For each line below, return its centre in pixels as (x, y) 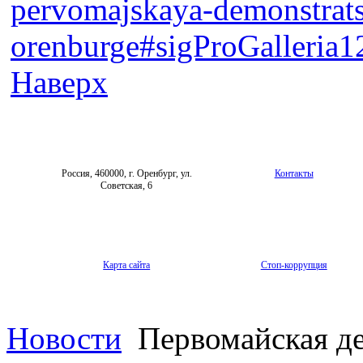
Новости (64, 339)
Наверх (59, 83)
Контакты (294, 174)
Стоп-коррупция (294, 265)
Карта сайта (127, 265)
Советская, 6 (127, 186)
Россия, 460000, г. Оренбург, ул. (126, 174)
